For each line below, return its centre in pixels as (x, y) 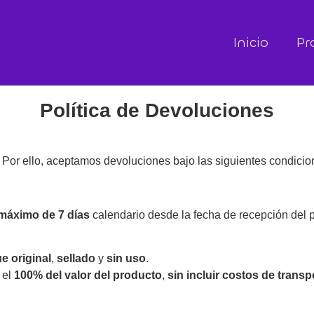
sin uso (126, 259)
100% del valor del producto (88, 275)
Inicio (251, 42)
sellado (76, 259)
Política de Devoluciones (157, 110)
